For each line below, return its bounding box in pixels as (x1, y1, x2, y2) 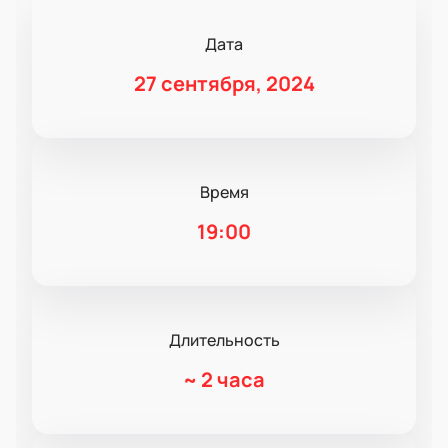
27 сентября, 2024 (133, 70, 315, 98)
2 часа (201, 366, 265, 394)
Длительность (168, 329, 280, 352)
